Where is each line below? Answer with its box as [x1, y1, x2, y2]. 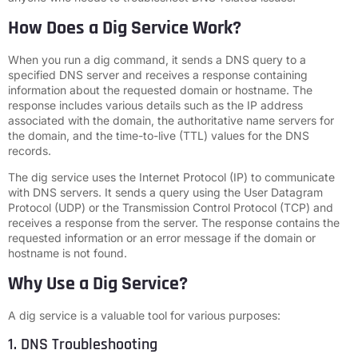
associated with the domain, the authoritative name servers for [8, 113, 334, 127]
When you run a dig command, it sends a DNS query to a [8, 52, 306, 66]
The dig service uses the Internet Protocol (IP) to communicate [8, 170, 335, 185]
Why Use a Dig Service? [8, 271, 188, 296]
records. [8, 143, 51, 157]
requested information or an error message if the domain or [8, 231, 316, 245]
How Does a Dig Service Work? [8, 15, 241, 40]
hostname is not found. [8, 246, 127, 261]
